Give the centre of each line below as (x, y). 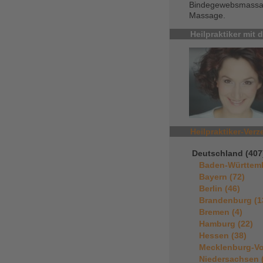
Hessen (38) (223, 235)
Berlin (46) (220, 188)
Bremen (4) (221, 212)
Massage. (207, 15)
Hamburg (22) (226, 223)
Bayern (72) (222, 176)
